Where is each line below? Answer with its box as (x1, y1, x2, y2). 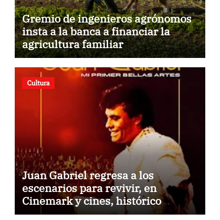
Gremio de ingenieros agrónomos (22, 11, 192, 26)
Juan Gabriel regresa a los (22, 168, 154, 183)
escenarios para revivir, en (22, 181, 157, 195)
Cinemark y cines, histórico (22, 193, 161, 208)
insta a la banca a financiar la (22, 24, 170, 38)
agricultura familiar (22, 36, 123, 51)
